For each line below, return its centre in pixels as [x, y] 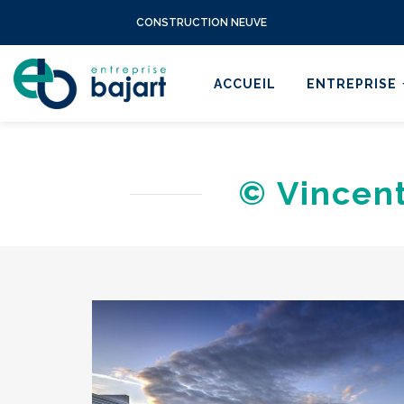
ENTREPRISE [353, 83]
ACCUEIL [245, 83]
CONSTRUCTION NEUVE [202, 23]
